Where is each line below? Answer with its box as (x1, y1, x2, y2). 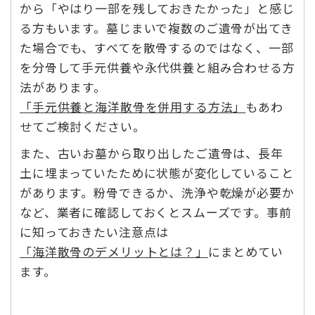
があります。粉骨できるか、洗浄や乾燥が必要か (20, 184, 295, 202)
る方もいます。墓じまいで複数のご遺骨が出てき (20, 19, 293, 37)
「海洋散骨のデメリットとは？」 (20, 243, 208, 261)
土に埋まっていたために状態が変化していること (20, 164, 294, 182)
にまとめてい (207, 243, 283, 261)
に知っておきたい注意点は (20, 223, 169, 241)
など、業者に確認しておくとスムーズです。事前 (20, 203, 292, 221)
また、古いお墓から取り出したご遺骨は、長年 (20, 144, 283, 162)
